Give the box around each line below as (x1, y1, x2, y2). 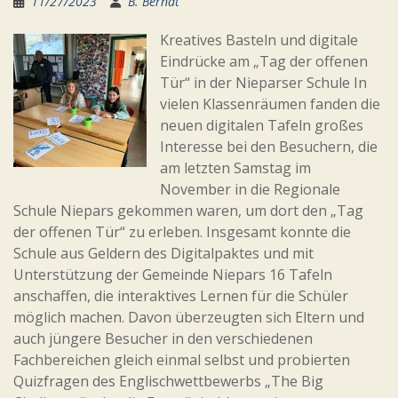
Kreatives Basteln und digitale (160, 30, 358, 50)
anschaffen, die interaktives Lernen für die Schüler (13, 286, 348, 306)
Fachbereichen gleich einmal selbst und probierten (13, 350, 350, 370)
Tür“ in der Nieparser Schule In (160, 73, 367, 92)
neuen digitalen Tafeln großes (160, 115, 363, 135)
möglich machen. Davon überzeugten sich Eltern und (13, 307, 364, 327)
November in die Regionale (160, 179, 340, 199)
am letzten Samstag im (160, 158, 311, 178)
